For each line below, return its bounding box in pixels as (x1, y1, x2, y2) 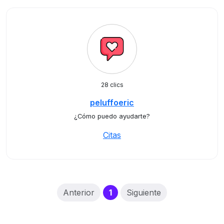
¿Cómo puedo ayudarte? (74, 112, 150, 120)
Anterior (62, 187, 94, 197)
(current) (111, 187, 148, 197)
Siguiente (126, 187, 161, 197)
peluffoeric (90, 97, 134, 107)
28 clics (100, 81, 123, 88)
